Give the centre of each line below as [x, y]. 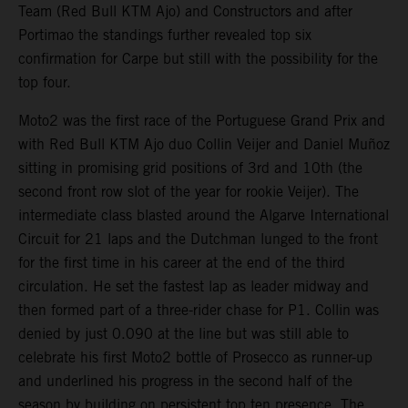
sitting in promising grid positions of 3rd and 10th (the [190, 168]
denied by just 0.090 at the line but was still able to [184, 334]
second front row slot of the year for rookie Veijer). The [189, 192]
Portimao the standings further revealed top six [165, 36]
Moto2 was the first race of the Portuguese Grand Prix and [202, 121]
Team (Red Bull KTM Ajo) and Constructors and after [185, 12]
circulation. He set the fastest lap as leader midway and [194, 287]
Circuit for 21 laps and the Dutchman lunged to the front [198, 240]
